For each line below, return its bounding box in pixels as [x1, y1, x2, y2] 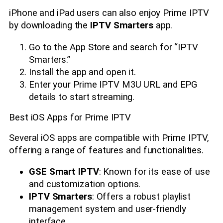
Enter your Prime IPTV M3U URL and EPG [29, 79, 198, 90]
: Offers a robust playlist [92, 191, 191, 203]
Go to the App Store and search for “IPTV [29, 41, 198, 53]
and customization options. [29, 179, 141, 190]
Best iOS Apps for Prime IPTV [9, 112, 131, 123]
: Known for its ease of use [99, 166, 210, 178]
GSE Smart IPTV [29, 166, 99, 178]
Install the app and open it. [29, 66, 136, 78]
